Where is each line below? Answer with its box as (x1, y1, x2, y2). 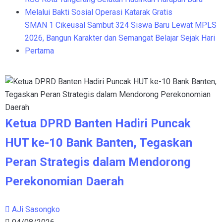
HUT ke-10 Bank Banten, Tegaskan (5, 136, 192, 150)
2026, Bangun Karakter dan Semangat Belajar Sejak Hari (25, 33, 215, 43)
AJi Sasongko (12, 205, 60, 215)
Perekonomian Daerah (5, 174, 124, 189)
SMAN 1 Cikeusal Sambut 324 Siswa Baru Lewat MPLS (25, 20, 217, 30)
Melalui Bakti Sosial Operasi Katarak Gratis (25, 7, 172, 17)
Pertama (25, 46, 54, 56)
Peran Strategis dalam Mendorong (5, 155, 191, 169)
